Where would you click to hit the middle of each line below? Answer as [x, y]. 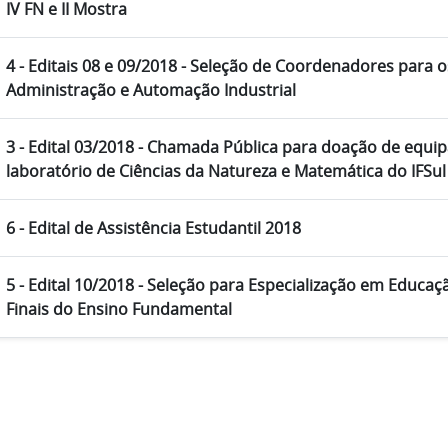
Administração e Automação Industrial [151, 90]
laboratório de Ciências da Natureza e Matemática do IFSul [226, 171]
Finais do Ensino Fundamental [119, 309]
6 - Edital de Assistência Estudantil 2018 [153, 228]
